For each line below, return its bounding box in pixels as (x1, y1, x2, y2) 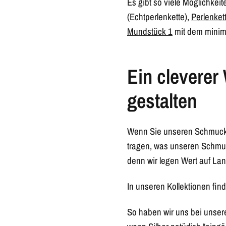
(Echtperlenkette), (127, 11, 192, 23)
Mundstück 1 (127, 25, 173, 38)
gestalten (127, 87, 197, 114)
